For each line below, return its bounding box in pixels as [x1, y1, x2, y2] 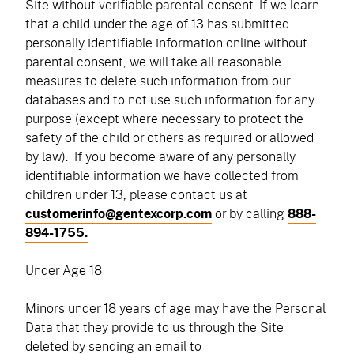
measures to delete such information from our [25, 71, 290, 89]
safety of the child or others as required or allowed [25, 128, 314, 146]
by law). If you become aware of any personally [25, 147, 296, 165]
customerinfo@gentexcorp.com [25, 204, 212, 223]
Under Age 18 [25, 261, 102, 279]
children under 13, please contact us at [25, 185, 247, 203]
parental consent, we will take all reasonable [25, 52, 281, 70]
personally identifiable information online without [25, 33, 307, 51]
